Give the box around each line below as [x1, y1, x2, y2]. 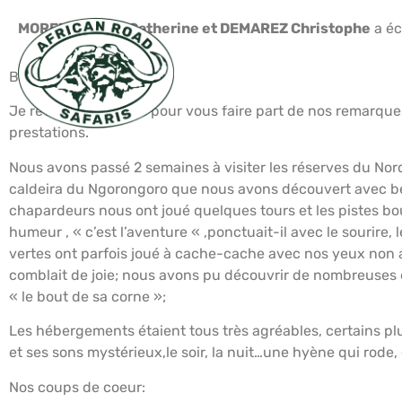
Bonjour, [9, 68, 65, 85]
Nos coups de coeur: [9, 378, 145, 396]
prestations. [9, 124, 89, 142]
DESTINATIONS [218, 92, 321, 110]
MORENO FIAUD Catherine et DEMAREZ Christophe [18, 20, 371, 37]
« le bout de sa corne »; [9, 287, 166, 305]
